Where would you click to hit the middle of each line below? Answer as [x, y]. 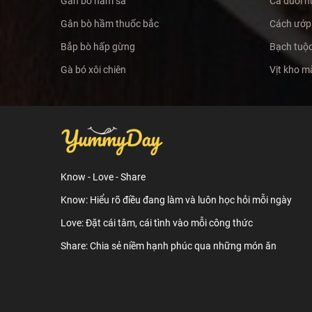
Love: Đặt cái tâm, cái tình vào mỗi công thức [157, 223]
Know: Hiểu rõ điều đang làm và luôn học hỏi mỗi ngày [176, 200]
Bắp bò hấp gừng [98, 46]
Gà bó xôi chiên [93, 69]
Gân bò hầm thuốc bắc [110, 23]
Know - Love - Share [103, 177]
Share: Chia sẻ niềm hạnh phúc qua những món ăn [169, 245]
